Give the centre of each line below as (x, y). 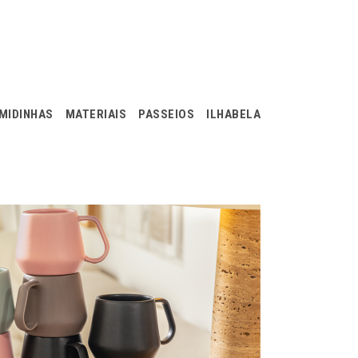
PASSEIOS (166, 114)
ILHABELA (233, 114)
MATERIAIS (95, 114)
